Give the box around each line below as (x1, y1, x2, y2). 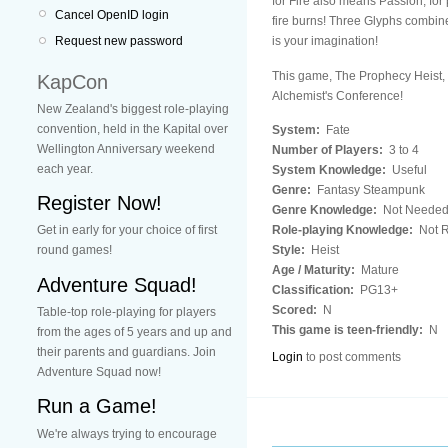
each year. (37, 161, 93, 176)
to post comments (303, 350, 401, 365)
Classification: (272, 282, 357, 297)
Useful (389, 162, 427, 177)
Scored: (272, 302, 320, 317)
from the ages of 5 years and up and (37, 324, 232, 339)
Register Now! (37, 192, 162, 215)
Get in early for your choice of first (37, 223, 217, 238)
